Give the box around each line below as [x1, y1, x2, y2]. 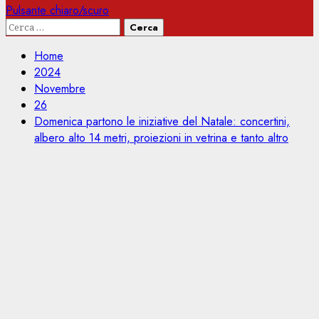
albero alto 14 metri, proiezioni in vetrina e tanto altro [34, 130, 288, 146]
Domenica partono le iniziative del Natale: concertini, [34, 113, 290, 130]
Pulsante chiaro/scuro [6, 2, 109, 19]
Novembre [34, 80, 85, 97]
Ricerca [5, 18, 45, 34]
